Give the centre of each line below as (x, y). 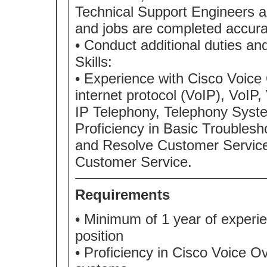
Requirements (122, 194)
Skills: (94, 61)
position (99, 235)
